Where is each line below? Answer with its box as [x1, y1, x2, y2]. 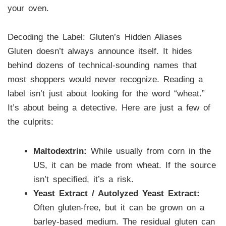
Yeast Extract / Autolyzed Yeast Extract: [33, 189, 200, 199]
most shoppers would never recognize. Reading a [7, 75, 203, 85]
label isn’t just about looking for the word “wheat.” [7, 89, 205, 99]
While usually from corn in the [86, 146, 211, 156]
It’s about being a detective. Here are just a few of [7, 103, 210, 113]
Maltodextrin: [33, 146, 87, 156]
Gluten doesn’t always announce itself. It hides [7, 46, 192, 56]
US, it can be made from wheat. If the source [33, 160, 216, 171]
